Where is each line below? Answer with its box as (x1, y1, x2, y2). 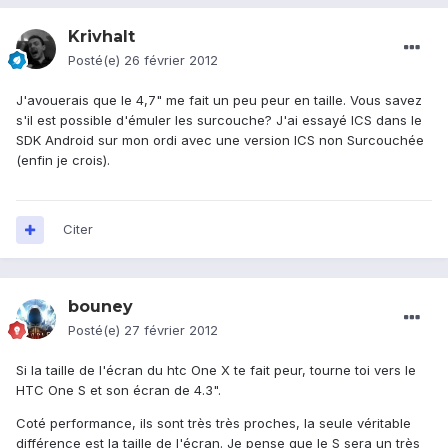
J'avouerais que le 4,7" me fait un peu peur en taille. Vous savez (16, 92, 422, 109)
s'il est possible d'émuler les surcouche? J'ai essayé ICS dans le (16, 112, 422, 129)
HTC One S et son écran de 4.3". (16, 382, 221, 399)
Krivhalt (68, 27, 135, 47)
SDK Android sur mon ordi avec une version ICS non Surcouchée (16, 132, 424, 149)
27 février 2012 (124, 322, 218, 339)
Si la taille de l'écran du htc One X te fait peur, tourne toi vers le (16, 362, 416, 379)
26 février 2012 (124, 52, 218, 69)
